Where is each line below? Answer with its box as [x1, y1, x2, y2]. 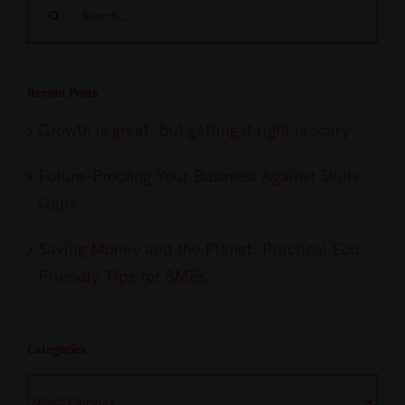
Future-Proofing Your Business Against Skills [38, 165, 359, 187]
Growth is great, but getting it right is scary [38, 119, 350, 141]
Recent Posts [27, 85, 98, 101]
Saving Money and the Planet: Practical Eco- [38, 239, 366, 260]
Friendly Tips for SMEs [38, 266, 206, 287]
